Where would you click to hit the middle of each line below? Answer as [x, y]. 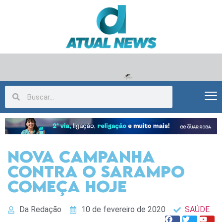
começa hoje [67, 186]
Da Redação [40, 210]
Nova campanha [81, 157]
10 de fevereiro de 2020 [123, 210]
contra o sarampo [96, 171]
